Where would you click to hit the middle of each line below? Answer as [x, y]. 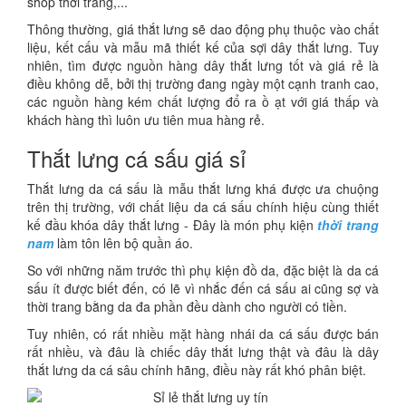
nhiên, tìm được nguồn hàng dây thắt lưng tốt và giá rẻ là [203, 66]
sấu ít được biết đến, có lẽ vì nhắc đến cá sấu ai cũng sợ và [203, 289]
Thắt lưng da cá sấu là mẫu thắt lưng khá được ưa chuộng [203, 189]
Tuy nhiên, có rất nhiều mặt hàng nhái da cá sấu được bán [203, 334]
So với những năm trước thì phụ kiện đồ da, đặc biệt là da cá [203, 271]
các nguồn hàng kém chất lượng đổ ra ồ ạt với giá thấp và [203, 102]
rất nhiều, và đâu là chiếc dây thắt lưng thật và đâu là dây [203, 352]
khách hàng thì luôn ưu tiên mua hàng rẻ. [146, 120]
